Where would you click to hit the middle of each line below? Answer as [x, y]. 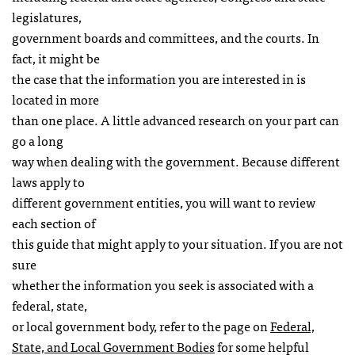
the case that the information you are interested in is [159, 78]
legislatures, [47, 17]
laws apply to [48, 181]
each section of [53, 223]
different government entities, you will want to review [164, 202]
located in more [55, 99]
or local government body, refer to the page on [141, 326]
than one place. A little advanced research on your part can [176, 120]
